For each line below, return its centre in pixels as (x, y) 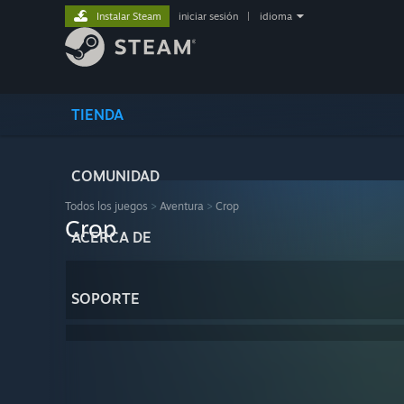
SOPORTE (106, 298)
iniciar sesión (208, 16)
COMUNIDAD (115, 176)
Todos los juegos (106, 206)
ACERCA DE (111, 237)
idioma (276, 16)
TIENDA (97, 115)
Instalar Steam (129, 16)
